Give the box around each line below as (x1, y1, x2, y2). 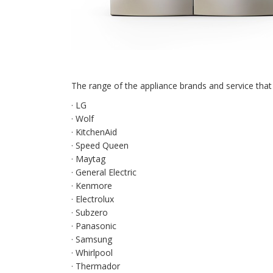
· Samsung (71, 233, 112, 245)
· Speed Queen (71, 140, 129, 151)
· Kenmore (71, 180, 112, 191)
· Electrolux (71, 193, 114, 205)
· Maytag (71, 153, 105, 165)
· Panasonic (71, 220, 116, 232)
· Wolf (71, 113, 94, 124)
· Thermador (71, 260, 120, 272)
